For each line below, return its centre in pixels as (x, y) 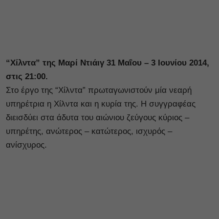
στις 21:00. (28, 76)
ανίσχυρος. (26, 145)
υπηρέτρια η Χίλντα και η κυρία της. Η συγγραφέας (101, 104)
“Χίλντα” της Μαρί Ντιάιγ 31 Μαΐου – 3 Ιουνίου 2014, (108, 63)
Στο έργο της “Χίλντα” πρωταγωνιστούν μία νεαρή (99, 90)
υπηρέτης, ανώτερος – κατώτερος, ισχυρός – (89, 131)
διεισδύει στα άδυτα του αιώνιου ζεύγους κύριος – (98, 117)
